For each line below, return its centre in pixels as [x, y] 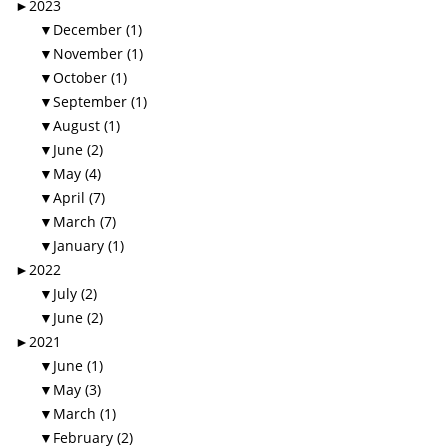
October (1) [90, 78]
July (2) [75, 294]
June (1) [78, 366]
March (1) [84, 414]
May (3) [77, 390]
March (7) [84, 222]
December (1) [97, 30]
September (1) [100, 102]
